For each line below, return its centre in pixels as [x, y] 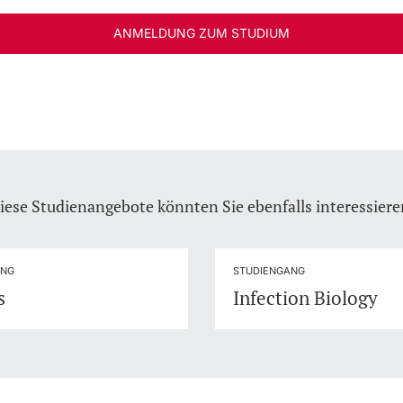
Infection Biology [305, 298]
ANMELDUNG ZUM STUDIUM [201, 33]
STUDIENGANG [269, 271]
